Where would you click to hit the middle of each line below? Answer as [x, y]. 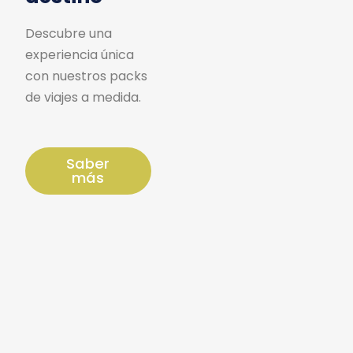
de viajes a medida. [83, 98]
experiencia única [80, 55]
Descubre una [69, 34]
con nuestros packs [86, 76]
